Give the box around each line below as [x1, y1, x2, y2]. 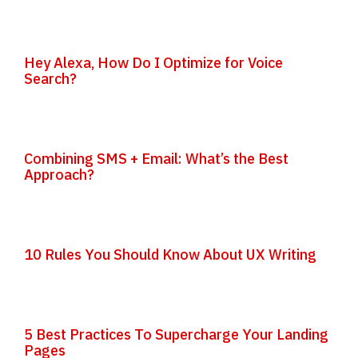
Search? [24, 68, 77, 89]
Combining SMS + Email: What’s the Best [24, 148, 288, 169]
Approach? [24, 164, 94, 185]
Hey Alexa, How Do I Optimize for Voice [24, 52, 283, 74]
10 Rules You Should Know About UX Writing [24, 244, 316, 265]
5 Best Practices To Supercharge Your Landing [24, 324, 328, 345]
